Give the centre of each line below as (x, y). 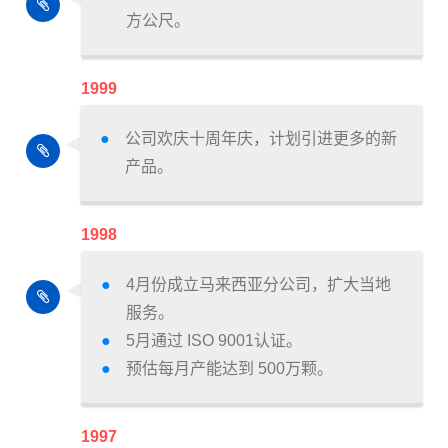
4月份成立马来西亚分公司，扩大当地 (258, 285)
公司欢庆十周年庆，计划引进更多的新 (261, 139)
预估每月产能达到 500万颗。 (229, 369)
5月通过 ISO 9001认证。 (214, 341)
